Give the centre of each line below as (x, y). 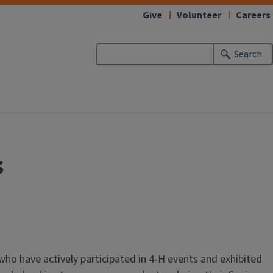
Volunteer (199, 15)
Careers (253, 15)
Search (248, 54)
